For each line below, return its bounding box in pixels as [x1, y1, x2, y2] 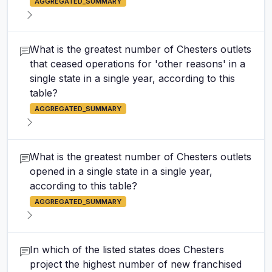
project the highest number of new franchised [30, 258, 242, 270]
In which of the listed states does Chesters [30, 243, 224, 256]
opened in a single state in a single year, [30, 165, 212, 177]
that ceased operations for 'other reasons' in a [30, 58, 245, 70]
